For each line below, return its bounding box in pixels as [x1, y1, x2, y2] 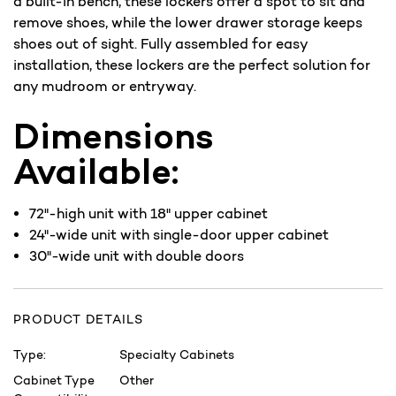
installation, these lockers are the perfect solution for [13, 56, 370, 73]
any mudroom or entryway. [13, 77, 196, 95]
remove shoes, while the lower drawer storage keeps [13, 13, 362, 31]
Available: [13, 148, 179, 193]
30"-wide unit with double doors [29, 247, 245, 264]
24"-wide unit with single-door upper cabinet [29, 225, 330, 243]
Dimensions [13, 113, 214, 157]
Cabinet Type [13, 371, 95, 388]
